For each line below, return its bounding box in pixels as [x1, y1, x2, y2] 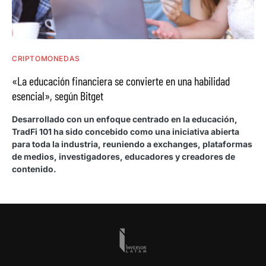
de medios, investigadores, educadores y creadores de [12, 151, 235, 161]
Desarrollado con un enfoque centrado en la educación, [12, 113, 237, 124]
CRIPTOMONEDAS [12, 53, 80, 63]
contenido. [12, 163, 56, 174]
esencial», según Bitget [12, 88, 103, 103]
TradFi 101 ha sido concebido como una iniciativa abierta [12, 126, 239, 137]
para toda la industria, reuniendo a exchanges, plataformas [12, 138, 252, 149]
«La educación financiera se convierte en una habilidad [12, 73, 230, 88]
